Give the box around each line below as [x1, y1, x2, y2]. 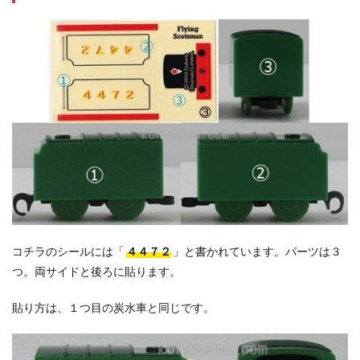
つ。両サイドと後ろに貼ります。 [12, 264, 181, 278]
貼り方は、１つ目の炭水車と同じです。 [12, 300, 215, 314]
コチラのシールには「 [12, 243, 125, 258]
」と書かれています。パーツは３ [173, 243, 342, 258]
